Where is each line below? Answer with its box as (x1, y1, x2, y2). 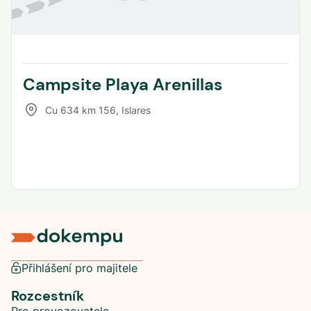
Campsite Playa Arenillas (23, 74, 223, 96)
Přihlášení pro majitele (22, 260, 137, 275)
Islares (121, 103, 151, 116)
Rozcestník (11, 287, 84, 305)
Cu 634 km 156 (45, 103, 116, 116)
